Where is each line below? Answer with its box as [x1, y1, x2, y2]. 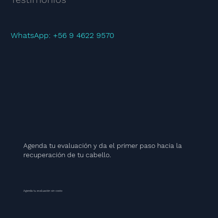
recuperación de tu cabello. [23, 150, 111, 159]
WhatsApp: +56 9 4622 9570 [11, 31, 115, 40]
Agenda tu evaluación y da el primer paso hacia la [23, 141, 182, 149]
